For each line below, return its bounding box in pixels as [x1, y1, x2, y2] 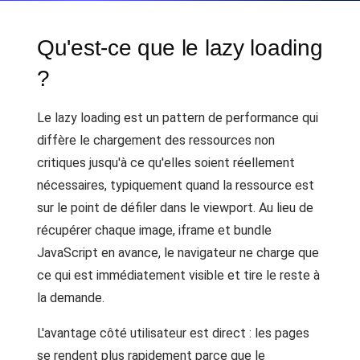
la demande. [37, 290, 104, 305]
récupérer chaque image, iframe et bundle [37, 223, 272, 238]
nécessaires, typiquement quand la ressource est [37, 178, 314, 193]
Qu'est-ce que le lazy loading [37, 35, 323, 60]
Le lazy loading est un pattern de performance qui [37, 110, 318, 125]
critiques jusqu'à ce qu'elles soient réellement [37, 155, 295, 170]
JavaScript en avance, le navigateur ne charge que [37, 245, 319, 260]
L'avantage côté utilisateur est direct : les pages [37, 325, 309, 341]
